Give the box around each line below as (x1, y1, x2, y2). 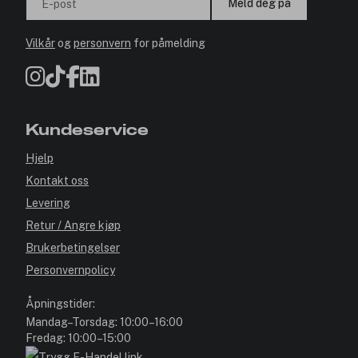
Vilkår (26, 37, 55, 50)
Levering (26, 197, 70, 209)
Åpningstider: (26, 297, 95, 310)
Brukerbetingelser (26, 241, 120, 254)
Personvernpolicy (26, 264, 115, 276)
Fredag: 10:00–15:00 (26, 332, 131, 344)
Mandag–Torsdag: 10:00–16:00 (26, 316, 183, 328)
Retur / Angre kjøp (26, 219, 121, 232)
